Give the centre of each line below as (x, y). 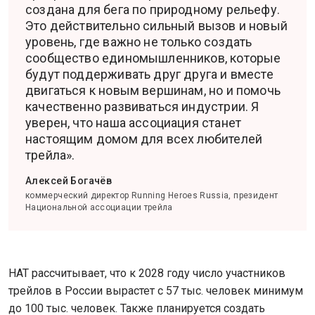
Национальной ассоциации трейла (99, 207)
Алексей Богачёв (69, 181)
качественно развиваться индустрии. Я (142, 107)
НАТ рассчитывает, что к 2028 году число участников (147, 273)
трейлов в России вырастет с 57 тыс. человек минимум (156, 291)
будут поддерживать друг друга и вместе (149, 74)
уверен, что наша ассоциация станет (134, 123)
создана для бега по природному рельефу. (153, 9)
